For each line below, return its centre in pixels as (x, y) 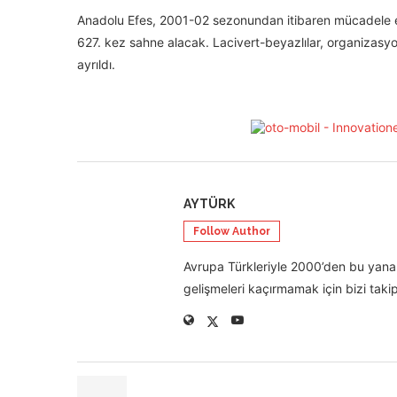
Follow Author (232, 231)
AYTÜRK (209, 204)
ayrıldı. (96, 64)
